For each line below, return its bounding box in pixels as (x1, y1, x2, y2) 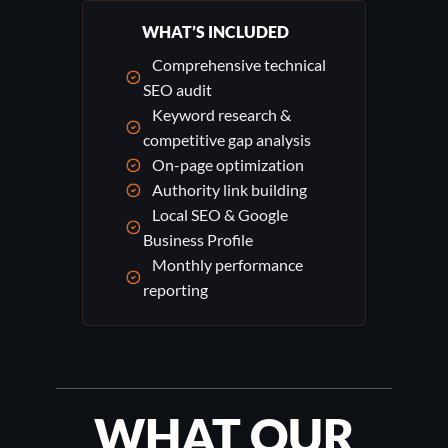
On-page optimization (143, 155, 304, 175)
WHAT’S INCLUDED (142, 22, 290, 42)
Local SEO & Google (143, 205, 288, 225)
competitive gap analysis (143, 130, 311, 150)
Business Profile (143, 230, 253, 250)
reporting (143, 280, 208, 300)
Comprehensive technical (143, 55, 326, 75)
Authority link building (143, 180, 307, 200)
